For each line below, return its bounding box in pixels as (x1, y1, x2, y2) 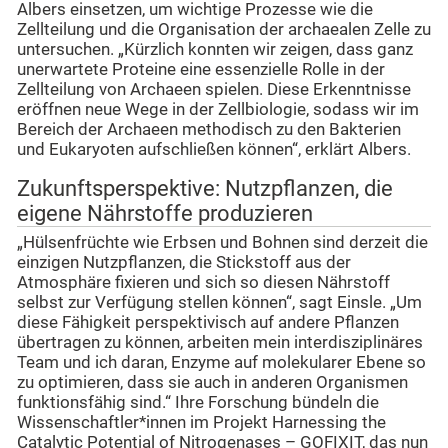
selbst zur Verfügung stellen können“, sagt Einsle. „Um (17, 292, 422, 312)
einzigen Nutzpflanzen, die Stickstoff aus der (17, 252, 351, 272)
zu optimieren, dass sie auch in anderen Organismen (17, 372, 408, 392)
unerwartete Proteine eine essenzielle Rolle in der (17, 59, 385, 79)
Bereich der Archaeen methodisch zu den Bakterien (17, 119, 401, 139)
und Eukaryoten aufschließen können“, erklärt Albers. (17, 139, 411, 159)
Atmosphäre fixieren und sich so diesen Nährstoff (17, 272, 390, 292)
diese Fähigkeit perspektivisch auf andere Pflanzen (17, 312, 399, 332)
